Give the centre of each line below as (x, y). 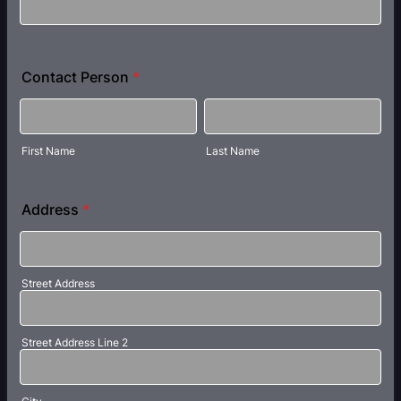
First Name (48, 151)
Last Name (233, 151)
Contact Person (75, 77)
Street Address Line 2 (75, 342)
